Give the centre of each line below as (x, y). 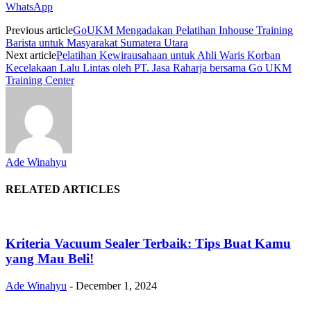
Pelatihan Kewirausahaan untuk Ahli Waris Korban (168, 55)
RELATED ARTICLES (63, 190)
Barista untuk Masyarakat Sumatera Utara (97, 42)
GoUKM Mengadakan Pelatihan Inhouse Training (183, 30)
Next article (31, 55)
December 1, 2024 (116, 285)
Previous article (39, 30)
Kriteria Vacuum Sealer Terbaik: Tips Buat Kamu (148, 244)
